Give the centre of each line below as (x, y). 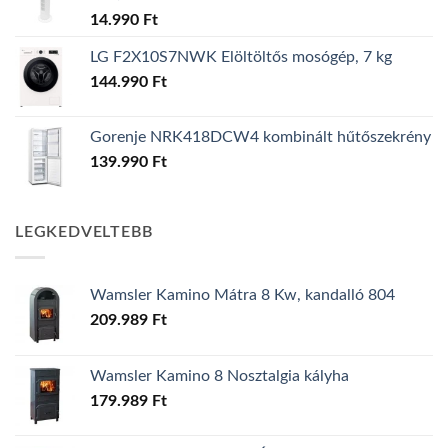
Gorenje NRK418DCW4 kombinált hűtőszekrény (260, 137)
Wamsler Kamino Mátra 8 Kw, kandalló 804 (242, 294)
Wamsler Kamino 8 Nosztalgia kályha (219, 375)
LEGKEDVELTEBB (84, 232)
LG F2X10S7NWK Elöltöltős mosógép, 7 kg (241, 57)
